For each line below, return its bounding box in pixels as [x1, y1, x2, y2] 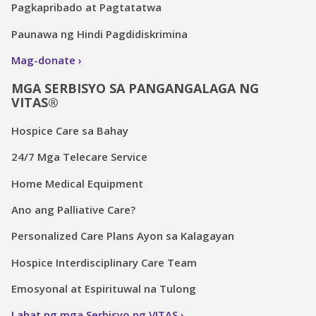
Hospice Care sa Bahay [11, 123, 128, 138]
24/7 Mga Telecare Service [11, 150, 147, 164]
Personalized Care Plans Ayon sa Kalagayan [11, 229, 234, 243]
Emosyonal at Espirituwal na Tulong [11, 281, 196, 296]
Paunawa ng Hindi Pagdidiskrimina [11, 26, 188, 41]
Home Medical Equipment [11, 176, 143, 190]
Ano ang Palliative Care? [11, 202, 135, 217]
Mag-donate [11, 53, 75, 68]
